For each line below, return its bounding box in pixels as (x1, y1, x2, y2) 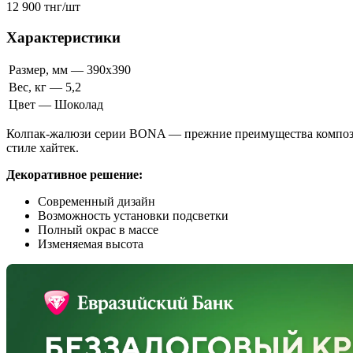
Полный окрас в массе (38, 223, 158, 237)
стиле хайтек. (6, 141, 79, 155)
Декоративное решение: (6, 168, 143, 182)
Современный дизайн (38, 195, 155, 209)
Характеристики (6, 28, 121, 46)
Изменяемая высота (38, 237, 143, 251)
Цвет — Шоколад (9, 98, 103, 112)
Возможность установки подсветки (38, 209, 229, 223)
